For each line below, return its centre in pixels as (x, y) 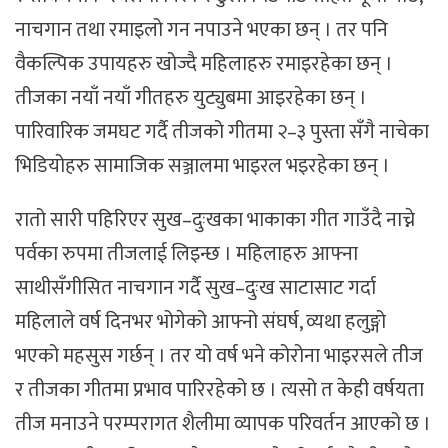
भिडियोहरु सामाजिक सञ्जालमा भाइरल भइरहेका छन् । (202, 165)
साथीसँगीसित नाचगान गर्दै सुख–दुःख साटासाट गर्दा (195, 288)
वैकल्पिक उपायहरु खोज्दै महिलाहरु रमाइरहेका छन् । (204, 63)
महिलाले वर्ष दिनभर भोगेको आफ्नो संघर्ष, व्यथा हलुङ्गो (200, 322)
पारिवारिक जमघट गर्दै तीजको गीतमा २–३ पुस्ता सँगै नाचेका (222, 131)
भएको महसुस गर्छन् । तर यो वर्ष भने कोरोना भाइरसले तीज (219, 356)
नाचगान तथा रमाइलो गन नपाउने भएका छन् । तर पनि (201, 29)
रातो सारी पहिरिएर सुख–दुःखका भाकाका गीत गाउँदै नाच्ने (215, 220)
